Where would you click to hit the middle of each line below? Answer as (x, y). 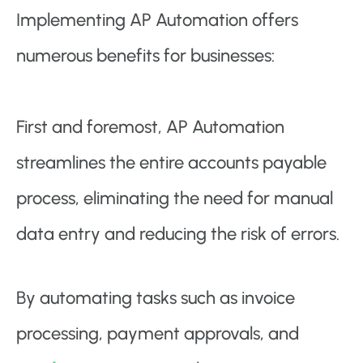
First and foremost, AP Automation (150, 127)
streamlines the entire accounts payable (171, 163)
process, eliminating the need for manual (175, 199)
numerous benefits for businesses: (145, 56)
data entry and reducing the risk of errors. (178, 234)
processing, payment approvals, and (158, 334)
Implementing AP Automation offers (157, 20)
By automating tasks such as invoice (156, 298)
